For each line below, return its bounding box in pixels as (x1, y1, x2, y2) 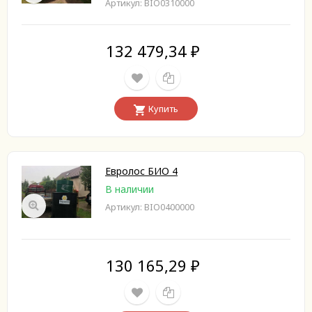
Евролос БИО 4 (105, 164, 178, 178)
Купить (148, 102, 178, 115)
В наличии (105, 182, 154, 196)
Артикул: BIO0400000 (105, 201, 194, 213)
